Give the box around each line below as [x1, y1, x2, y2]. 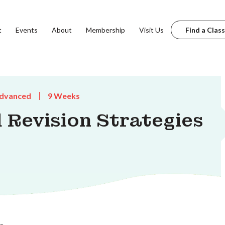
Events [15, 25, 38, 34]
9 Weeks [48, 91, 80, 100]
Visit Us [139, 25, 164, 34]
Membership [85, 25, 125, 34]
